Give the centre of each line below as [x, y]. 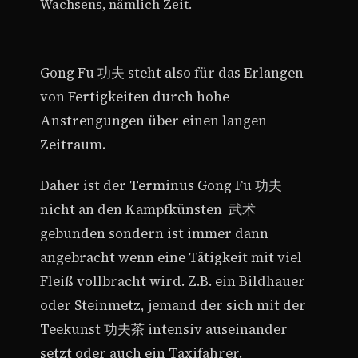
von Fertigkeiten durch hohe [135, 97]
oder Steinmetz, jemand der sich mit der [173, 305]
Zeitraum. [73, 145]
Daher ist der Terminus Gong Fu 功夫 [161, 185]
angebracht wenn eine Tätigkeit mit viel [171, 257]
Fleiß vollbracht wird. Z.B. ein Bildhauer [173, 281]
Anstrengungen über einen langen [153, 121]
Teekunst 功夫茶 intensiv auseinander [164, 329]
